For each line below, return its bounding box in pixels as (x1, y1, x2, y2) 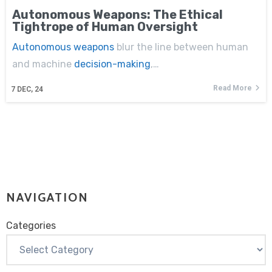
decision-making (74, 58, 151, 70)
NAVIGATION (6, 189, 89, 205)
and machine (12, 58, 74, 70)
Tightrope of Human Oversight (12, 19, 198, 34)
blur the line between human (114, 41, 248, 53)
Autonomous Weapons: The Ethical (12, 7, 223, 22)
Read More (213, 83, 252, 92)
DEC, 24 (17, 84, 43, 93)
